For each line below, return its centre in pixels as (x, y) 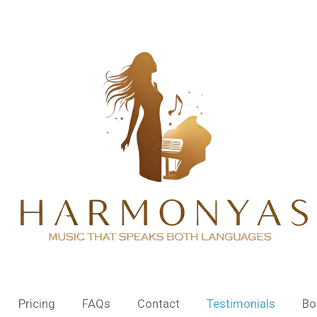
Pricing (36, 303)
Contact (158, 303)
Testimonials (241, 303)
